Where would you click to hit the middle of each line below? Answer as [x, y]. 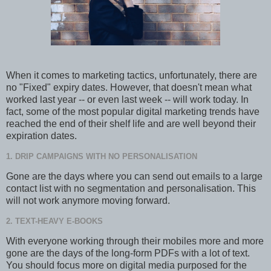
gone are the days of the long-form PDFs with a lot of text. [128, 253]
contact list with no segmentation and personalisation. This [131, 189]
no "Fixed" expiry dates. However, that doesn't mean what [129, 88]
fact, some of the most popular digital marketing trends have [133, 112]
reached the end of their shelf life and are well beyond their [131, 124]
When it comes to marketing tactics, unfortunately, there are [132, 76]
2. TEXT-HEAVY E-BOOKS [54, 221]
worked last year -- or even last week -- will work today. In [127, 100]
